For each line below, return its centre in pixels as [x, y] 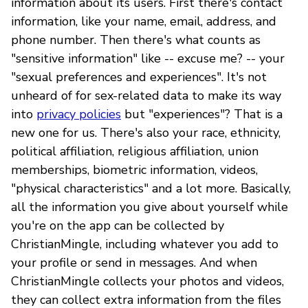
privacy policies [79, 114]
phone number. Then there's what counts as [136, 40]
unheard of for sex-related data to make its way [146, 95]
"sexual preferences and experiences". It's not [139, 77]
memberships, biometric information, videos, [134, 169]
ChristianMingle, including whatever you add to [145, 244]
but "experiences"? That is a [202, 114]
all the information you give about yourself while [150, 207]
